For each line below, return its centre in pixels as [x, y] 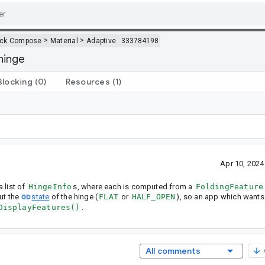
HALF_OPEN [153, 196]
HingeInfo [50, 186]
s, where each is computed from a [134, 186]
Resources [88, 81]
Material [64, 41]
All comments [173, 251]
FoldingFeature [230, 186]
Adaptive [101, 41]
